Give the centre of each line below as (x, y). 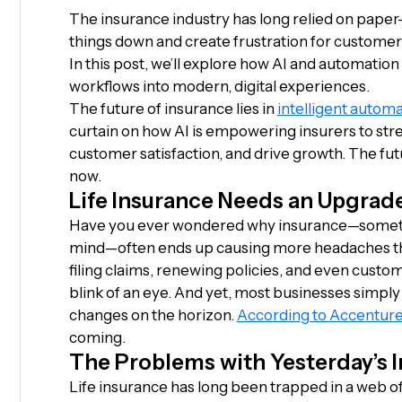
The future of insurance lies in (173, 109)
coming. (97, 337)
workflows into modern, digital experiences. (219, 86)
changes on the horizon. (153, 315)
